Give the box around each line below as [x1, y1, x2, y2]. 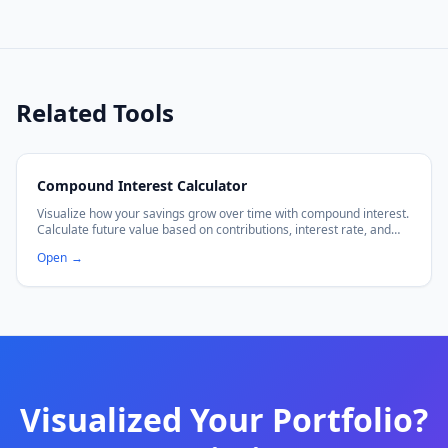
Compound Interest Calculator [37, 176, 247, 195]
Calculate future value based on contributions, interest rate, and [37, 221, 391, 238]
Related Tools [16, 96, 174, 129]
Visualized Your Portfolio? [20, 398, 428, 441]
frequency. [37, 237, 96, 254]
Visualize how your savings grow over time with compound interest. [37, 205, 409, 222]
